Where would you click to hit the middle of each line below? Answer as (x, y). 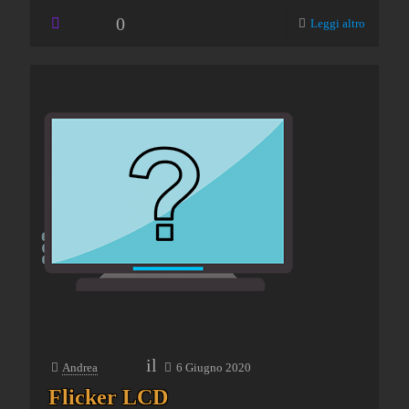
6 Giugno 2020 (214, 367)
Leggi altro (338, 23)
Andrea (80, 367)
